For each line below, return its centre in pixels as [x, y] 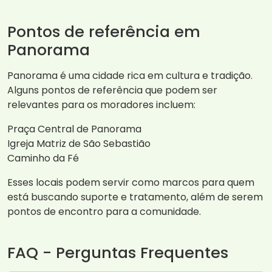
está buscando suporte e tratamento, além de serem [135, 197]
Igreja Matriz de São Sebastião [79, 144]
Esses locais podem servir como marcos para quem [131, 183]
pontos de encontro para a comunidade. [104, 212]
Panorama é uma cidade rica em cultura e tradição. [130, 76]
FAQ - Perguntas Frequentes [118, 253]
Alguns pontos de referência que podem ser [112, 90]
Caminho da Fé [43, 158]
